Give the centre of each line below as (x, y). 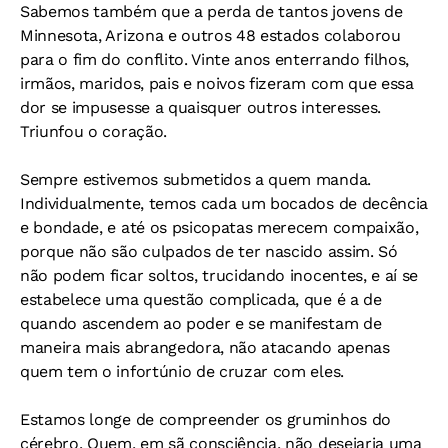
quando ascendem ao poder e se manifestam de (201, 323)
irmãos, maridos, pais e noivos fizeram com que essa (217, 83)
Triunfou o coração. (93, 131)
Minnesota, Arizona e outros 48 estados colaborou (210, 35)
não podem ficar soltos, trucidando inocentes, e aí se (219, 275)
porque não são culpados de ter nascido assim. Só (209, 251)
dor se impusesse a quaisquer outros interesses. (200, 107)
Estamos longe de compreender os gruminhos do (205, 419)
